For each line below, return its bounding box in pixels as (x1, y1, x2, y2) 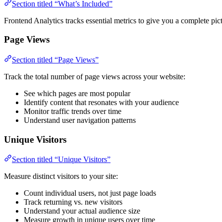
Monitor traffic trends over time (24, 107, 121, 115)
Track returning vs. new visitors (24, 198, 122, 207)
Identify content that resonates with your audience (24, 98, 179, 107)
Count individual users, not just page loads (24, 189, 156, 198)
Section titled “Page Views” (12, 55, 99, 64)
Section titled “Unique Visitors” (12, 155, 111, 164)
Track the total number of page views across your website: (4, 72, 185, 81)
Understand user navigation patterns (24, 115, 136, 124)
